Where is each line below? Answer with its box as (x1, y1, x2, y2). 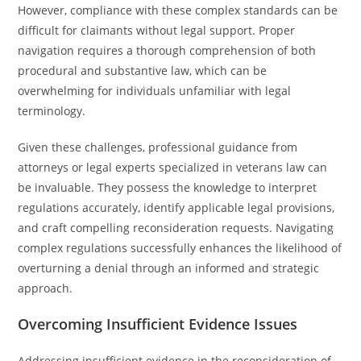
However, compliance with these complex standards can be (18, 2, 338, 18)
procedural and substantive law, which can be (18, 63, 268, 78)
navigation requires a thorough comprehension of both (18, 43, 317, 58)
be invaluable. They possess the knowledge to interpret (18, 180, 317, 195)
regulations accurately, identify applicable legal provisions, (18, 200, 335, 215)
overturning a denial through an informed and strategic (18, 260, 320, 276)
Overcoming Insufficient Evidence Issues (18, 314, 298, 334)
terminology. (18, 103, 86, 118)
